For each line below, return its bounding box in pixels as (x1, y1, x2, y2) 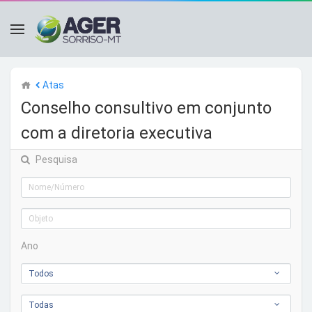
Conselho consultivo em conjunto (21, 98, 272, 118)
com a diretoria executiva (21, 123, 212, 143)
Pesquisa (36, 154, 77, 165)
